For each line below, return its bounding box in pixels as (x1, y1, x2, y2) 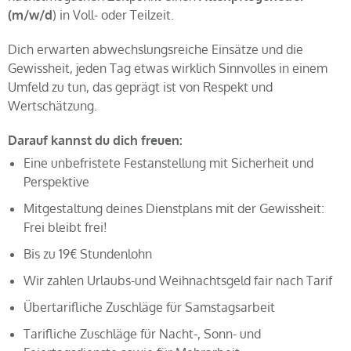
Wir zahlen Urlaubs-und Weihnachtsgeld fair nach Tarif (24, 273, 332, 288)
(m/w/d (8, 7, 52, 23)
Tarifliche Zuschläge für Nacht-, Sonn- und (24, 326, 261, 342)
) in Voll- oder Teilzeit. (52, 7, 174, 23)
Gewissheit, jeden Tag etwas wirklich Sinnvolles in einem (8, 60, 327, 76)
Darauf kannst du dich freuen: (8, 132, 183, 148)
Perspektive (24, 174, 89, 190)
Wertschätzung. (8, 98, 97, 114)
